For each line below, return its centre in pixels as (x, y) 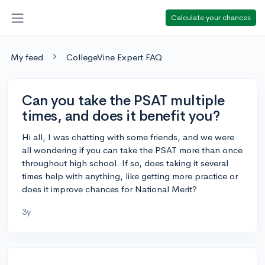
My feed (27, 57)
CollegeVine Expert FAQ (114, 57)
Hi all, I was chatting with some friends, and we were (128, 137)
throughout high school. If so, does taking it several (125, 163)
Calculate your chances (211, 17)
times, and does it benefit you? (121, 116)
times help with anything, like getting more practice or (130, 176)
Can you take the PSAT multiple (123, 100)
